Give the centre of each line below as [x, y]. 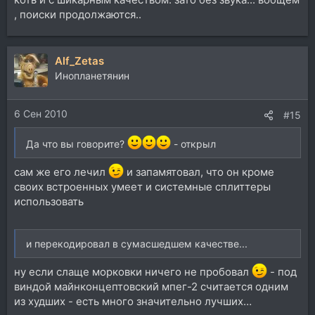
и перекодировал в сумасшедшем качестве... [137, 243]
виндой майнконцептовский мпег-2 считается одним [151, 287]
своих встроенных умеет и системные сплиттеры [142, 187]
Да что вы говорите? [77, 143]
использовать [49, 202]
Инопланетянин [92, 75]
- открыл [193, 143]
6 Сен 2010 [41, 114]
